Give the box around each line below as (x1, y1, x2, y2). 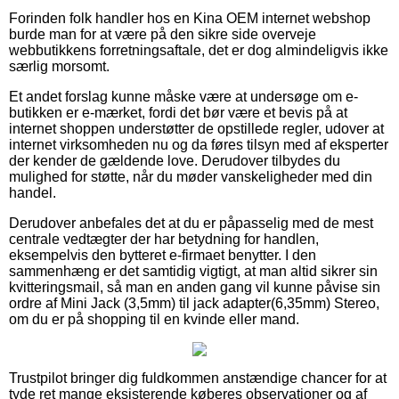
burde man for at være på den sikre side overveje (9, 26, 316, 42)
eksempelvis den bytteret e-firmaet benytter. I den (9, 247, 316, 263)
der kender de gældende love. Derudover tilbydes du (9, 152, 340, 168)
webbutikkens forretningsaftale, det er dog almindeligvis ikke (9, 42, 388, 58)
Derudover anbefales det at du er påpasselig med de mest (9, 215, 373, 231)
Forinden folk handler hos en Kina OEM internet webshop (9, 10, 370, 26)
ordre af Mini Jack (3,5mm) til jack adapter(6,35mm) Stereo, (9, 295, 379, 311)
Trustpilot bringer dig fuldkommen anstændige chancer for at (9, 370, 387, 386)
